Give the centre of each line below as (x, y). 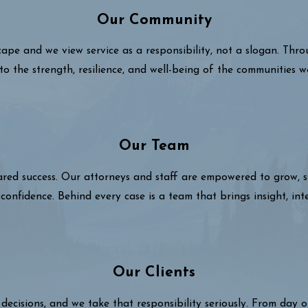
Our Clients (154, 273)
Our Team (154, 146)
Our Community (154, 20)
